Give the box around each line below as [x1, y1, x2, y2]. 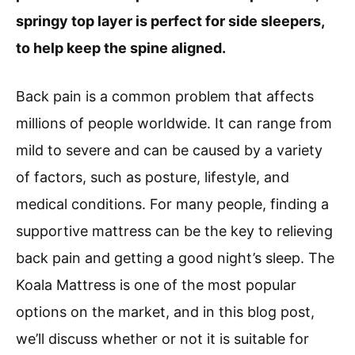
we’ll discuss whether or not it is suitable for [16, 330, 309, 348]
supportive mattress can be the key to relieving [16, 223, 333, 240]
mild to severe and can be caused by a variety [16, 142, 323, 159]
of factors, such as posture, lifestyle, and [16, 169, 289, 186]
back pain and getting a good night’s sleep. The [16, 250, 334, 267]
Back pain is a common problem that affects [16, 88, 314, 105]
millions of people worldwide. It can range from [16, 115, 332, 132]
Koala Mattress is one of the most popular [16, 277, 296, 294]
